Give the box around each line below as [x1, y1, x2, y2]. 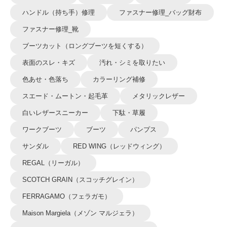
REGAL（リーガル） [22, 159, 84, 167]
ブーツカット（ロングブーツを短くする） [22, 42, 147, 50]
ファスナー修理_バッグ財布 [119, 9, 202, 16]
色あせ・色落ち [22, 75, 68, 83]
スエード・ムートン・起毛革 [22, 92, 108, 100]
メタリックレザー [132, 92, 185, 100]
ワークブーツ [22, 126, 62, 133]
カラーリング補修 [93, 75, 145, 83]
